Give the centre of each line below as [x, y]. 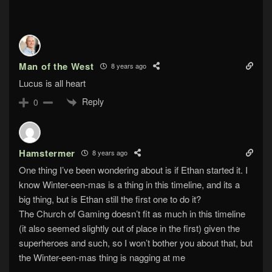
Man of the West [56, 66]
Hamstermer [47, 153]
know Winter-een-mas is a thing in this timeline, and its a [129, 184]
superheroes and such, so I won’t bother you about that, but [136, 242]
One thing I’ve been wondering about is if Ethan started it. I [133, 169]
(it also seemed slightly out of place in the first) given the [129, 228]
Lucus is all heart [52, 83]
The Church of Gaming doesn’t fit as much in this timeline [132, 213]
